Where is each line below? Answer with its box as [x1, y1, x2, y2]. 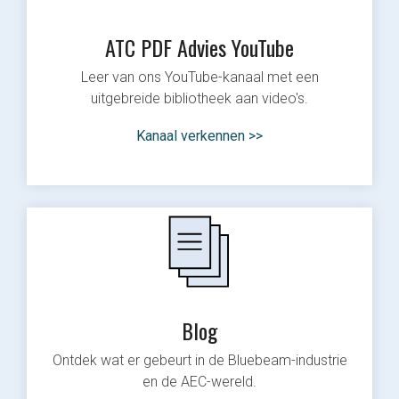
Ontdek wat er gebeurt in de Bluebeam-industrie [52, 351, 347, 369]
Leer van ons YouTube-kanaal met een [80, 68, 319, 85]
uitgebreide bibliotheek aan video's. [91, 89, 308, 107]
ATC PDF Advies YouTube [105, 30, 294, 63]
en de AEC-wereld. [142, 372, 256, 390]
